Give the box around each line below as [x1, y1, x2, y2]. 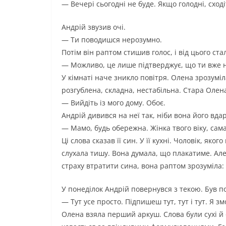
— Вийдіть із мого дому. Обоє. [62, 98, 165, 108]
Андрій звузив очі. [62, 22, 126, 32]
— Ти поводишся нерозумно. [62, 35, 162, 45]
